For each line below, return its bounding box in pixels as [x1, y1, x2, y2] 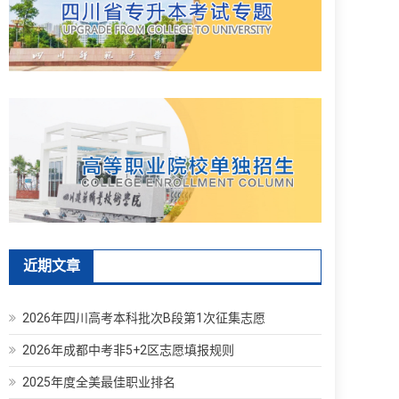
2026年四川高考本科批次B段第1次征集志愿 [22, 310, 265, 325]
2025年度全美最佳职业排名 [22, 374, 175, 389]
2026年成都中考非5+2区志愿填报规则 [22, 342, 234, 357]
